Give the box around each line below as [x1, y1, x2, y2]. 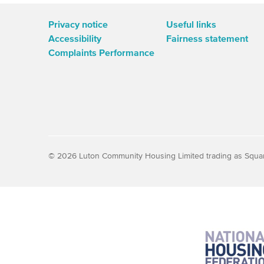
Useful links [166, 19, 216, 29]
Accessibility [48, 34, 101, 44]
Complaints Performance [48, 48, 154, 58]
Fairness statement [166, 34, 248, 44]
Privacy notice [48, 19, 108, 29]
